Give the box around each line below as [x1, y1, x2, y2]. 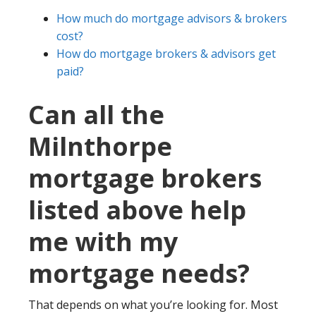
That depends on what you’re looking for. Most [28, 297, 278, 313]
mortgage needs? [28, 256, 250, 291]
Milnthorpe [28, 129, 172, 164]
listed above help [28, 193, 246, 228]
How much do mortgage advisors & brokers [56, 11, 287, 27]
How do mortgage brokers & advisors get [56, 46, 276, 62]
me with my [28, 224, 178, 260]
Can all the [28, 97, 164, 133]
